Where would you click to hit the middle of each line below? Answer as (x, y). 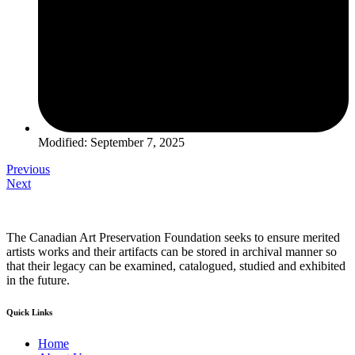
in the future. (38, 280)
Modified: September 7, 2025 (111, 142)
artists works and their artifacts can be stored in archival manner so (172, 251)
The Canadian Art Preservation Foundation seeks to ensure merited (173, 237)
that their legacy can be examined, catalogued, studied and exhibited (176, 265)
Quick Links (29, 312)
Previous (28, 169)
